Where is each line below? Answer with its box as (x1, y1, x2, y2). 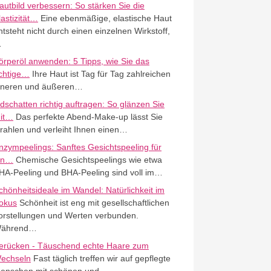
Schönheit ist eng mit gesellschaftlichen (16, 198, 169, 207)
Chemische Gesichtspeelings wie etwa (13, 155, 162, 165)
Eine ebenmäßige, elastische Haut (38, 13, 172, 23)
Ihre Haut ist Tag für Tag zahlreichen (29, 69, 171, 79)
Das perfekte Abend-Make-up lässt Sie (13, 112, 163, 122)
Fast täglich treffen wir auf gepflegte (30, 253, 171, 263)
